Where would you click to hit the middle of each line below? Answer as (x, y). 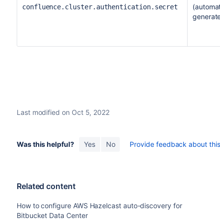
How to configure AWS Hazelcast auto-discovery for (99, 206)
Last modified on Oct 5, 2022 (63, 112)
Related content (46, 186)
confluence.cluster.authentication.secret (100, 7)
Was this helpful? (45, 144)
